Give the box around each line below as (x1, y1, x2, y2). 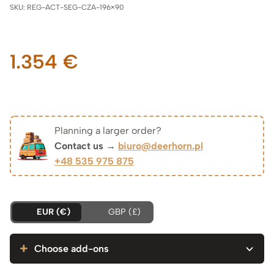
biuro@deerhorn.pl (117, 140, 203, 152)
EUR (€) (37, 207, 70, 218)
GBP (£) (108, 207, 141, 218)
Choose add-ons (34, 243, 109, 255)
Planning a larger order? (54, 125, 161, 137)
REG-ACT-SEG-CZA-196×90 (27, 3, 124, 12)
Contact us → (54, 140, 118, 152)
